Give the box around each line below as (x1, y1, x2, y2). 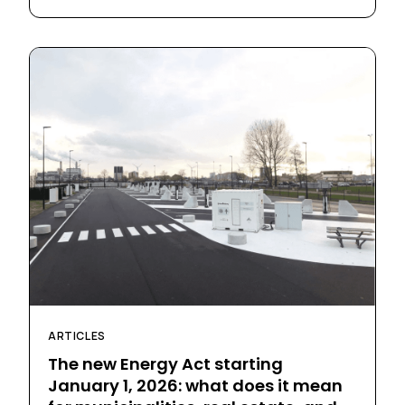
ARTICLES (48, 328, 106, 344)
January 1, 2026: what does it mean (48, 374, 343, 398)
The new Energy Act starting (48, 353, 283, 376)
